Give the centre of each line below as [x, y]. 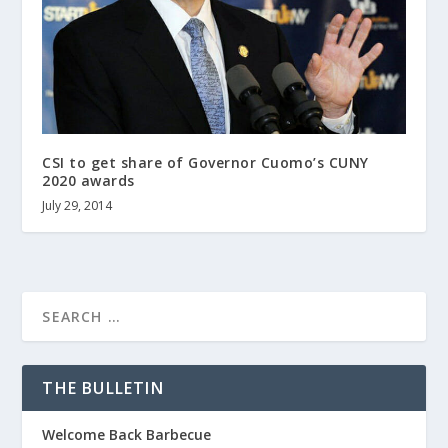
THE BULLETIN [103, 388]
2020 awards [88, 181]
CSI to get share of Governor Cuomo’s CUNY [205, 163]
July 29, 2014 [77, 206]
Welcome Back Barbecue [127, 435]
